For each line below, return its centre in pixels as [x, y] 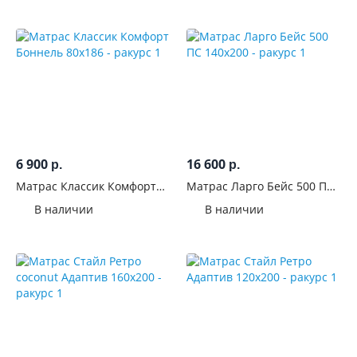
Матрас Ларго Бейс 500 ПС [260, 186]
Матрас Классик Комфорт [86, 186]
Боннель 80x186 [60, 200]
